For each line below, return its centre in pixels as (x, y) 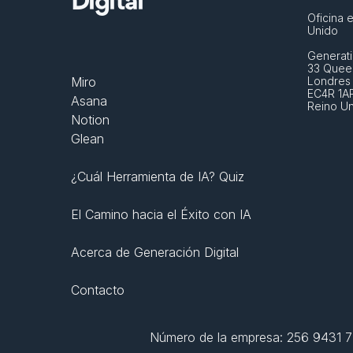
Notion (90, 119)
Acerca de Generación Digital (155, 252)
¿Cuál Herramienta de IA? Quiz (158, 176)
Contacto (98, 290)
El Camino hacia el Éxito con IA (161, 214)
